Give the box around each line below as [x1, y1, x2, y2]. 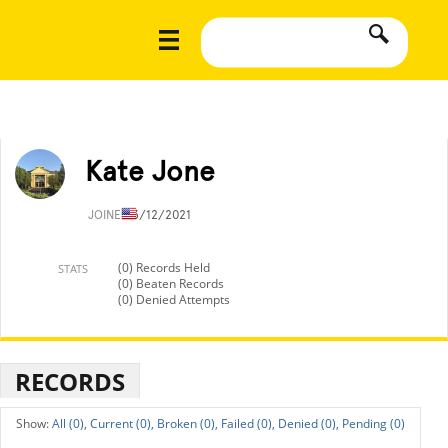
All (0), [52, 415, 87, 432]
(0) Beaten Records [118, 275, 224, 292]
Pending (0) [342, 415, 405, 432]
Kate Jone [85, 154, 215, 188]
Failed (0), [221, 415, 275, 432]
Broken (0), [157, 415, 218, 432]
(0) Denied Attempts [118, 291, 230, 308]
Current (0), [90, 415, 154, 432]
